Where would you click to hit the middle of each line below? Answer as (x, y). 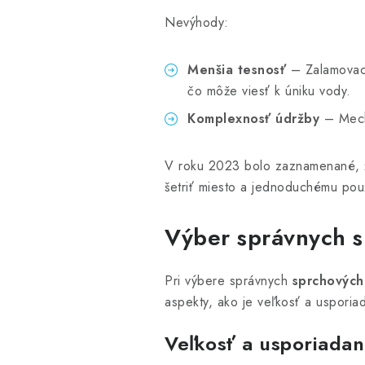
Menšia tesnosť (237, 69)
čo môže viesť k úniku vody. (269, 90)
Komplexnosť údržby (253, 118)
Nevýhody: (197, 22)
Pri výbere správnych (229, 280)
